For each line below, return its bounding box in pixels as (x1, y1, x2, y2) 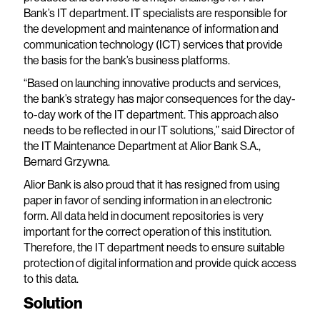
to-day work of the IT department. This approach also (23, 107, 279, 122)
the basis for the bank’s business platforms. (23, 53, 230, 68)
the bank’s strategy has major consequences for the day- (23, 91, 296, 106)
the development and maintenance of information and (23, 21, 279, 36)
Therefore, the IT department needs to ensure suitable (23, 240, 285, 255)
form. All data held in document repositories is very (23, 209, 264, 224)
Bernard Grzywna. (23, 154, 110, 169)
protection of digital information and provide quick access (23, 256, 296, 271)
